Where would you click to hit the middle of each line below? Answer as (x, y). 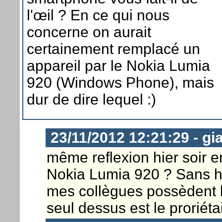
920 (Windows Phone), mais (120, 82)
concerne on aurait (89, 32)
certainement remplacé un (113, 49)
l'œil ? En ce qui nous (98, 15)
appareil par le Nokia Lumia (118, 65)
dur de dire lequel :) (91, 99)
